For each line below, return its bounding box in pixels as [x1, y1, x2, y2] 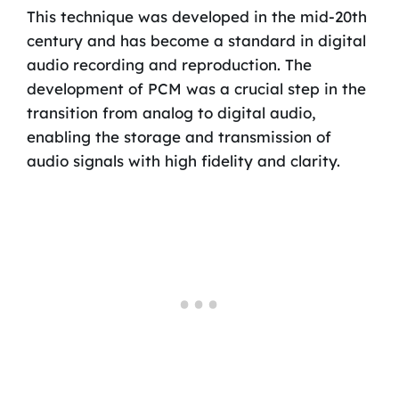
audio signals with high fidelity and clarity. [26, 151, 340, 170]
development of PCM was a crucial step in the [26, 78, 366, 98]
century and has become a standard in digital [26, 30, 366, 50]
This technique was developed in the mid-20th [26, 6, 367, 26]
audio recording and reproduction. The [26, 54, 312, 74]
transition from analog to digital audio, [26, 102, 316, 122]
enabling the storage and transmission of [26, 126, 331, 146]
